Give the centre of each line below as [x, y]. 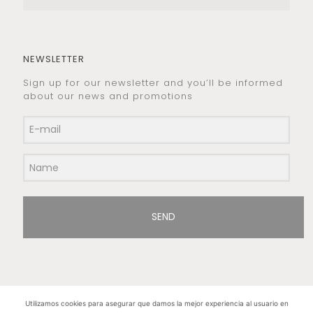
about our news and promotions [108, 96]
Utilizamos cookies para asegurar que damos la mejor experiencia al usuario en [156, 303]
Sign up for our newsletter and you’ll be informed [153, 82]
